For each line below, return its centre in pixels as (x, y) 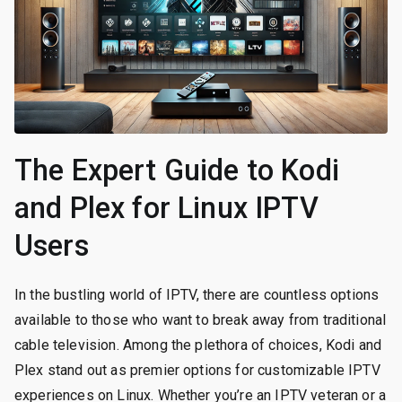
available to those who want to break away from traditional (201, 319)
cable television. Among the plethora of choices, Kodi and (198, 345)
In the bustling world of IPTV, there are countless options (197, 294)
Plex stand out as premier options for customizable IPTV (197, 370)
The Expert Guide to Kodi (177, 170)
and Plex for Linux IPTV (166, 208)
